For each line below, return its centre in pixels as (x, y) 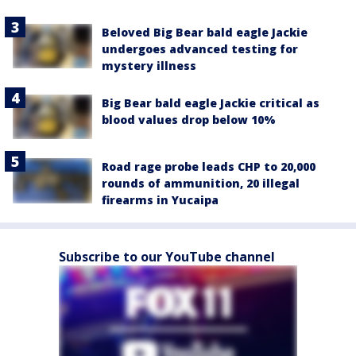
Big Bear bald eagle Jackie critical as (211, 103)
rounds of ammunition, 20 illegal (201, 184)
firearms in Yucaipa (160, 200)
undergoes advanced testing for (200, 49)
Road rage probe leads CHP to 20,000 (209, 167)
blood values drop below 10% (189, 120)
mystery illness (149, 66)
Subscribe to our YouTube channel (167, 257)
